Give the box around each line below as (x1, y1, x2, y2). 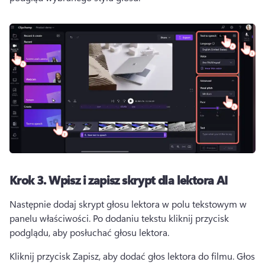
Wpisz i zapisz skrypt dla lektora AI (49, 172, 228, 188)
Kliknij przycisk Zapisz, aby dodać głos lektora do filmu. (9, 250, 237, 263)
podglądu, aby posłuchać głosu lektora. (9, 226, 172, 239)
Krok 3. (9, 172, 49, 188)
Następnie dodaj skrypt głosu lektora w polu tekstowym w (9, 198, 247, 211)
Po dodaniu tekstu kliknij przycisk (93, 212, 229, 225)
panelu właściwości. (9, 212, 93, 225)
